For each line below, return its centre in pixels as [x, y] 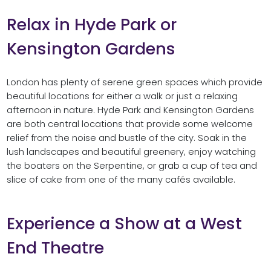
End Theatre [55, 247]
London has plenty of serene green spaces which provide [134, 82]
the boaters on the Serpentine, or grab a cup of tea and [132, 165]
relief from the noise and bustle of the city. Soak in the [126, 138]
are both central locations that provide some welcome [129, 124]
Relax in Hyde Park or [91, 24]
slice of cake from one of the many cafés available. [121, 179]
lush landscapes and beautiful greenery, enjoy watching [131, 152]
